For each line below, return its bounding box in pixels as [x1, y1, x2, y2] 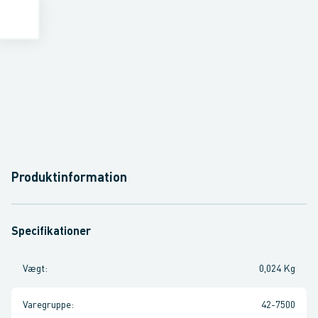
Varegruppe [23, 300, 71, 310]
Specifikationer [11, 226, 91, 238]
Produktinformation [11, 172, 127, 185]
